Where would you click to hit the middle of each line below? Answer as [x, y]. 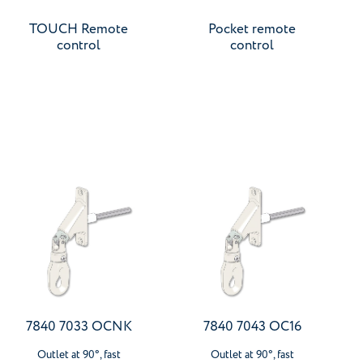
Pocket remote [252, 29]
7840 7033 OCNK [79, 327]
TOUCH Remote [79, 29]
